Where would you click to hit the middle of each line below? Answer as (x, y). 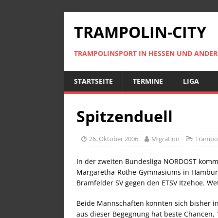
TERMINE (148, 81)
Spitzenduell (125, 116)
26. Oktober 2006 (114, 139)
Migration (165, 139)
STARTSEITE (93, 81)
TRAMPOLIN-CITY (140, 32)
